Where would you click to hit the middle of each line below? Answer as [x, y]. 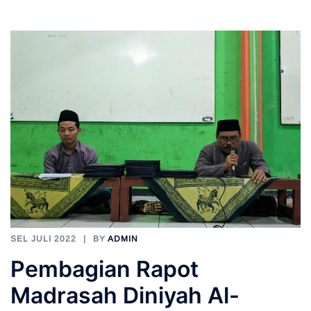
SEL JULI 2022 [43, 238]
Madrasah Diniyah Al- [125, 295]
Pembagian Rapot [104, 269]
